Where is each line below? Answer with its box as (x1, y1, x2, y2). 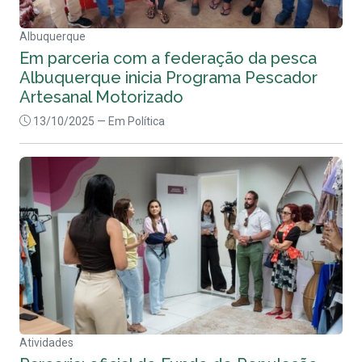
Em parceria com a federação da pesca (19, 48, 317, 68)
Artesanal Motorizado (19, 86, 183, 107)
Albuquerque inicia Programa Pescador (19, 67, 318, 87)
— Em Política (97, 114, 165, 128)
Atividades (19, 335, 74, 349)
